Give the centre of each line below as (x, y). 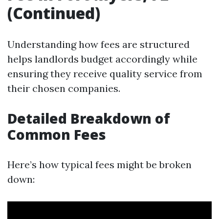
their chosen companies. (64, 88)
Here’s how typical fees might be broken (99, 164)
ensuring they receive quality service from (105, 74)
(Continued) (54, 13)
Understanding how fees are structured (99, 44)
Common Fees (57, 134)
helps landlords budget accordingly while (102, 59)
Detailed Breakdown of (89, 118)
